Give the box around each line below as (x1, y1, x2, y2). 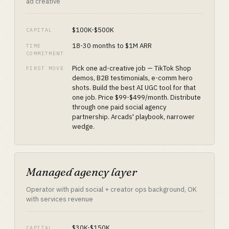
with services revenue (26, 195, 93, 203)
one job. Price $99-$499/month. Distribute (72, 93, 201, 102)
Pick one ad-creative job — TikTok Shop (72, 64, 191, 73)
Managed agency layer (26, 165, 137, 179)
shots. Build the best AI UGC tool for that (72, 83, 196, 92)
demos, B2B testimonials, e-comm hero (72, 74, 193, 82)
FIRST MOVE (26, 65, 64, 72)
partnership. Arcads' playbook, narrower (72, 112, 195, 121)
